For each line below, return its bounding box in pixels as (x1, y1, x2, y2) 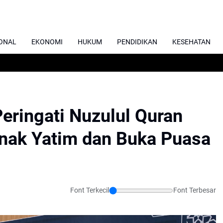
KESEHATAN (172, 37, 211, 46)
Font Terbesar (173, 186, 216, 194)
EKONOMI (31, 37, 63, 46)
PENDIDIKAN (117, 37, 157, 46)
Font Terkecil (70, 186, 109, 194)
